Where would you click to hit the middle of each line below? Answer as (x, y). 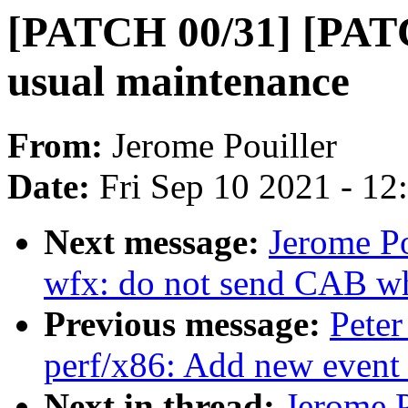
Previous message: (187, 324)
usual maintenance (178, 81)
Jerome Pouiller (224, 146)
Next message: (156, 242)
